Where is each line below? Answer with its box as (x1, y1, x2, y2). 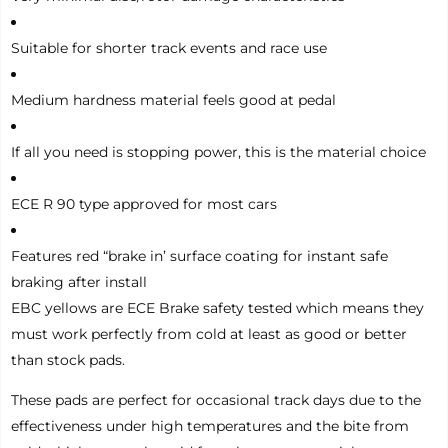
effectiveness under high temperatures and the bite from (11, 417, 409, 436)
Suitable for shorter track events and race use (11, 39, 327, 58)
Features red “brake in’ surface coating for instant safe (11, 247, 388, 266)
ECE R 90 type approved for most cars (11, 195, 277, 214)
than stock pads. (11, 351, 125, 370)
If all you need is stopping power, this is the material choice (11, 143, 426, 162)
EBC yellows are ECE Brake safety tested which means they (11, 299, 424, 318)
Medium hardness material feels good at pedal (11, 91, 336, 110)
